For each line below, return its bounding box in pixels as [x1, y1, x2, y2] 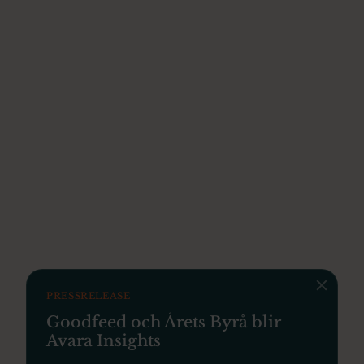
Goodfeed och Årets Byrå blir [46, 312, 281, 332]
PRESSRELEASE [46, 290, 131, 302]
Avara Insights [46, 331, 161, 351]
